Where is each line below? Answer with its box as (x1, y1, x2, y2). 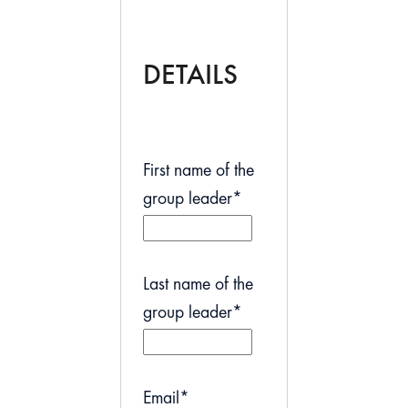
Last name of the (143, 276, 253, 295)
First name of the (143, 162, 254, 181)
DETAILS (143, 62, 238, 91)
